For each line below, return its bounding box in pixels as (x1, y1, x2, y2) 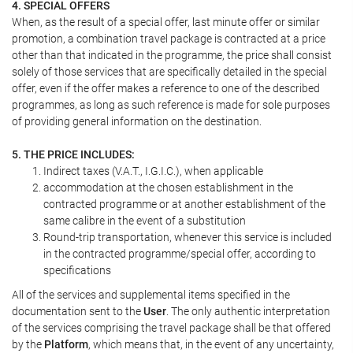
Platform (44, 338, 88, 351)
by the (12, 338, 44, 351)
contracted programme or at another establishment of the (43, 197, 325, 210)
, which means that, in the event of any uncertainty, (88, 338, 334, 351)
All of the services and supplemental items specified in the (12, 288, 290, 301)
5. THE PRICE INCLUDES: (12, 147, 135, 161)
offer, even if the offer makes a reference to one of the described (12, 81, 320, 95)
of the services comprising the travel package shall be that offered (12, 321, 331, 334)
